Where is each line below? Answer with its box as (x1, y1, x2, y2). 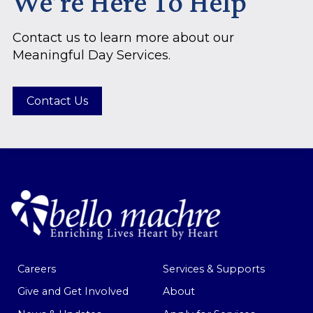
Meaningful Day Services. (13, 48, 170, 64)
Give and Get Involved (17, 285, 129, 298)
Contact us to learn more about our (13, 30, 234, 46)
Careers (17, 262, 56, 275)
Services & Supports (162, 262, 265, 275)
